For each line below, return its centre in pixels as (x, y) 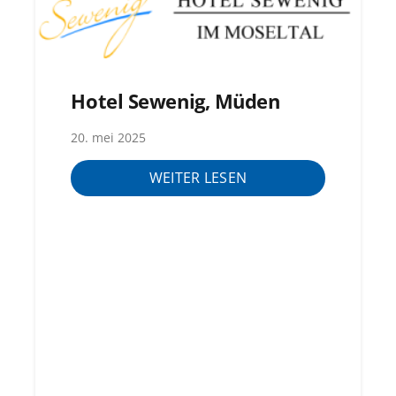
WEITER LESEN (198, 178)
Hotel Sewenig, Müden (175, 102)
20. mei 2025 (109, 137)
